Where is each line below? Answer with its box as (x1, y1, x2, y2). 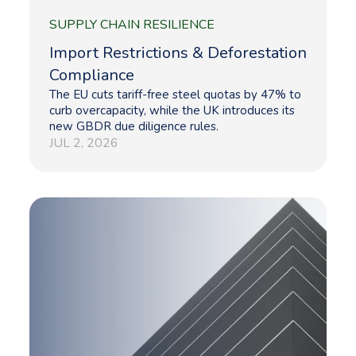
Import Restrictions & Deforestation (49, 42, 307, 64)
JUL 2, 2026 (49, 134, 118, 153)
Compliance (49, 64, 134, 87)
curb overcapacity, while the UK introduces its (49, 103, 295, 119)
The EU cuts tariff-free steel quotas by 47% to (49, 87, 301, 103)
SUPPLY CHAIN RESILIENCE (49, 16, 215, 34)
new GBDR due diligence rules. (49, 118, 219, 135)
